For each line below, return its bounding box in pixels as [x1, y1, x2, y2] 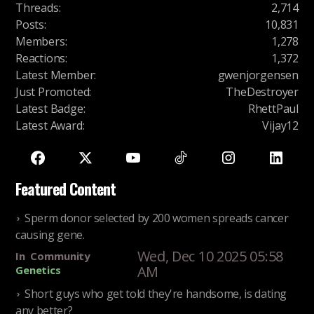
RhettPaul [247, 101, 299, 117]
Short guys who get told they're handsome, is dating [25, 286, 287, 302]
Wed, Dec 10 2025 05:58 [137, 247, 283, 266]
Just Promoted [15, 84, 90, 100]
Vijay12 [262, 118, 299, 134]
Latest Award [15, 118, 83, 134]
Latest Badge [15, 101, 83, 117]
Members [15, 34, 65, 50]
